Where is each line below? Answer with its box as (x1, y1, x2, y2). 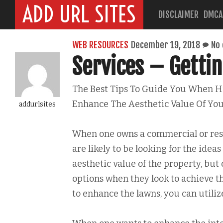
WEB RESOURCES (72, 39, 128, 50)
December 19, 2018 (131, 39, 200, 50)
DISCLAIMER (158, 9, 199, 20)
